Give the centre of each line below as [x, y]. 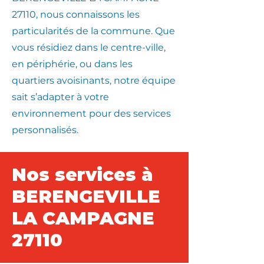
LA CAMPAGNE [83, 218]
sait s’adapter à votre [60, 97]
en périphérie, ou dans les [72, 64]
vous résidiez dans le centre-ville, [89, 47]
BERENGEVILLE [86, 197]
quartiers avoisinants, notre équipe [94, 80]
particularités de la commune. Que [93, 31]
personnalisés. [45, 130]
